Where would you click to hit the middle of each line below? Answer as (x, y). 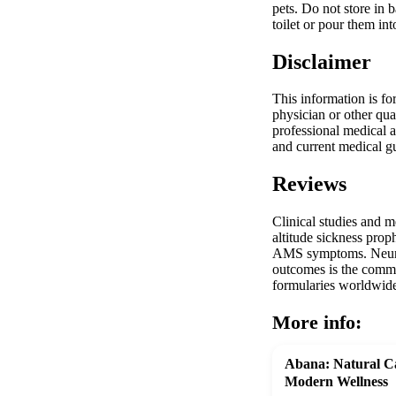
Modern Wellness (336, 382)
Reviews (309, 184)
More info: (317, 323)
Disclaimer (322, 61)
